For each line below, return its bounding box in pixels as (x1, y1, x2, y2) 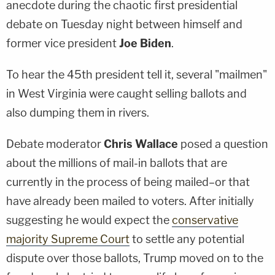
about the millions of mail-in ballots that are (6, 156, 227, 169)
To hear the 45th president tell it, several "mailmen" (6, 68, 267, 81)
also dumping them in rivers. (6, 106, 149, 119)
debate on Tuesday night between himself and (6, 17, 242, 31)
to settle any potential (130, 232, 244, 246)
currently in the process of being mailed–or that (6, 175, 250, 188)
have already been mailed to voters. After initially (6, 194, 254, 207)
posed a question (178, 137, 268, 150)
